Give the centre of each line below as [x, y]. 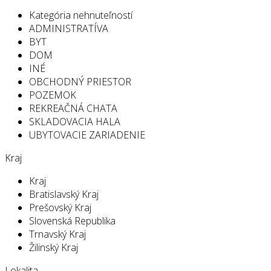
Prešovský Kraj [60, 207]
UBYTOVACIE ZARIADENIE [87, 135]
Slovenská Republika [72, 220]
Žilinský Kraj [54, 247]
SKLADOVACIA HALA [75, 121]
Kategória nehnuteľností [81, 15]
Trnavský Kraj [57, 234]
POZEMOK [53, 95]
